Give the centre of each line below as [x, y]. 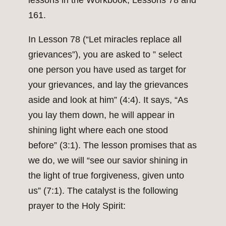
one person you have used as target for [107, 70]
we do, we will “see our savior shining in [108, 161]
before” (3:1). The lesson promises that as [112, 146]
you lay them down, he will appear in [101, 115]
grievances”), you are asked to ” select [105, 55]
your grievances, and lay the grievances [108, 85]
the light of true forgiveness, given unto [106, 176]
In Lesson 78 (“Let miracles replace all [105, 40]
